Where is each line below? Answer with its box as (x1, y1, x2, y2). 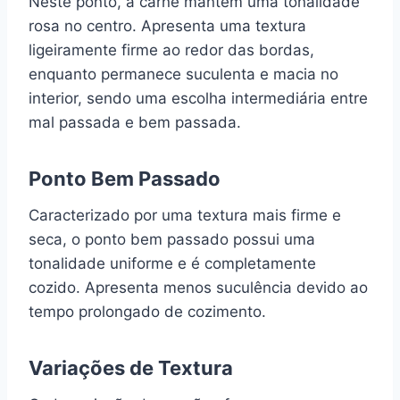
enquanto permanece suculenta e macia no (29, 64, 338, 83)
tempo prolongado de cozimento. (29, 302, 266, 321)
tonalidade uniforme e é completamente (29, 254, 316, 272)
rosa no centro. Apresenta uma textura (29, 16, 306, 35)
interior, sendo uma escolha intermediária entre (29, 88, 368, 107)
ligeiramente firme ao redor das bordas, (29, 40, 314, 59)
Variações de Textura (29, 355, 233, 379)
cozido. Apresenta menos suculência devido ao (29, 278, 368, 296)
